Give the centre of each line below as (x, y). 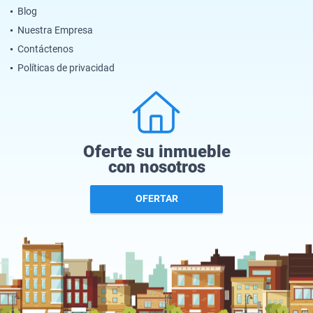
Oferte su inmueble (156, 151)
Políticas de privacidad (66, 67)
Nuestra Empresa (55, 30)
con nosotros (156, 167)
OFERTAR (156, 199)
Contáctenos (45, 49)
